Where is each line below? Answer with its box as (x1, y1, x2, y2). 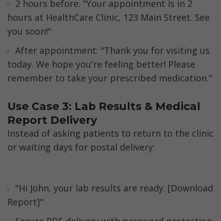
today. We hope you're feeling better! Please (7, 58, 195, 71)
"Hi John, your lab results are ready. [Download (15, 182, 213, 194)
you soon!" (7, 25, 51, 37)
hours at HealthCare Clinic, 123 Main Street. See (7, 11, 210, 24)
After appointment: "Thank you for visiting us (15, 44, 210, 57)
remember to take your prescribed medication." (7, 72, 212, 84)
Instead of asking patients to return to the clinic (7, 127, 214, 140)
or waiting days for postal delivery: (7, 141, 155, 153)
